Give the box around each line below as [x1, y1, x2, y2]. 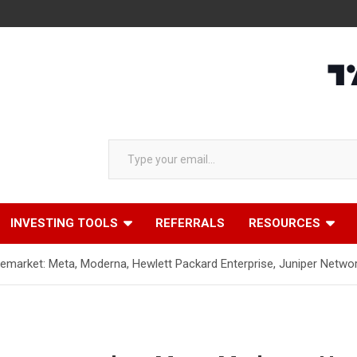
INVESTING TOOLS [10, 216, 118, 230]
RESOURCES [249, 216, 320, 230]
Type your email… [108, 131, 143, 146]
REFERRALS [155, 216, 225, 230]
